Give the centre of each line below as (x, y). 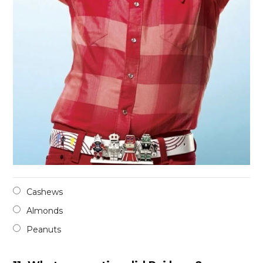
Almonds (45, 211)
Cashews (45, 192)
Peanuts (44, 230)
